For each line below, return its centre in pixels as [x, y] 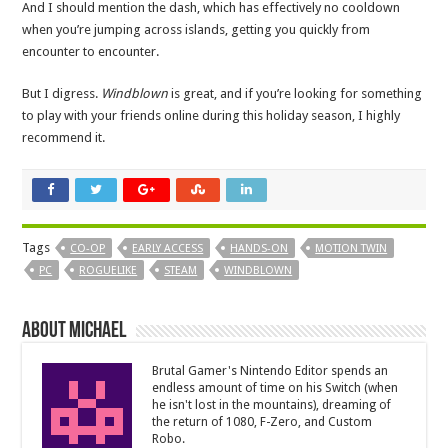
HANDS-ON [259, 249]
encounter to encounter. [91, 52]
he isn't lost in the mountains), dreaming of [272, 405]
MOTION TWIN [351, 249]
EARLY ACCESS [168, 249]
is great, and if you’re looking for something [297, 94]
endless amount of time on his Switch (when [275, 388]
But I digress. [62, 94]
